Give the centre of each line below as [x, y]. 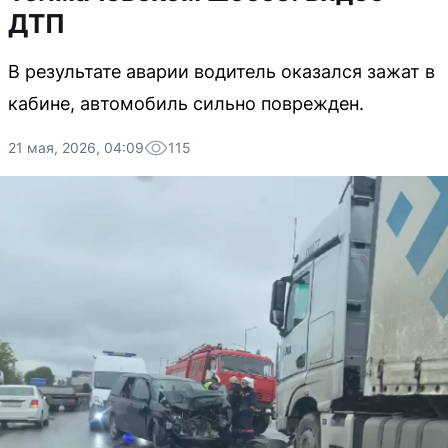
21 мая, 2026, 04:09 [76, 147]
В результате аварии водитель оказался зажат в [221, 71]
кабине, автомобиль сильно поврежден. [186, 103]
